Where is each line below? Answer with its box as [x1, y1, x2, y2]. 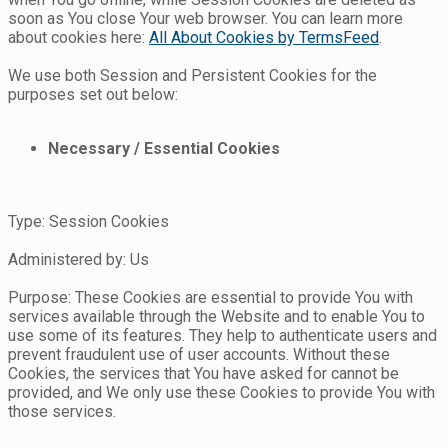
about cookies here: [8, 28, 149, 48]
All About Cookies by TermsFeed [149, 28, 379, 48]
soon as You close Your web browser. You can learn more [8, 9, 403, 29]
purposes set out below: [8, 85, 178, 105]
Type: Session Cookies [8, 212, 169, 232]
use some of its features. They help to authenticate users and [8, 326, 437, 346]
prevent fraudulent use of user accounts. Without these [8, 345, 390, 365]
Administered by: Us [8, 250, 149, 270]
